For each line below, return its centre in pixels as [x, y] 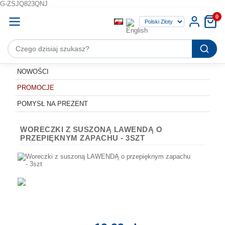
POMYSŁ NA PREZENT [52, 104]
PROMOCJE [36, 88]
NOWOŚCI [33, 72]
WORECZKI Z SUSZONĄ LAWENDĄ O [91, 129]
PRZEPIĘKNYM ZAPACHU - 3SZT [82, 138]
